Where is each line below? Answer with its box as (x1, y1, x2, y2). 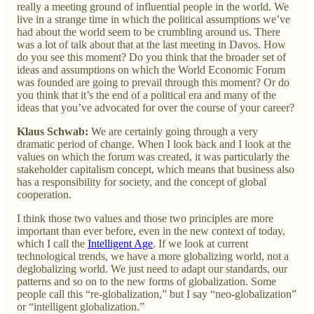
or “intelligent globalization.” (17, 300, 144, 313)
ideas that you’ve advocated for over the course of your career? (17, 101, 294, 114)
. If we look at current (153, 237, 248, 250)
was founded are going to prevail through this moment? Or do (17, 76, 289, 88)
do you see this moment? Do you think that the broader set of (17, 50, 286, 63)
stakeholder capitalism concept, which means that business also (17, 163, 294, 175)
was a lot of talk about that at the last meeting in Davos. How (17, 38, 286, 50)
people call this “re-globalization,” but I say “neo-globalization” (17, 287, 296, 300)
